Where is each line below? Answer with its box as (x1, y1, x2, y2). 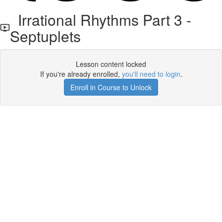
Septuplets (9, 25, 81, 47)
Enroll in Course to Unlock (70, 82, 152, 92)
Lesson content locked (76, 59, 146, 69)
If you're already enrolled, (40, 69, 122, 79)
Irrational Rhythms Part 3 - (9, 9, 191, 30)
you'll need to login (121, 69, 180, 79)
